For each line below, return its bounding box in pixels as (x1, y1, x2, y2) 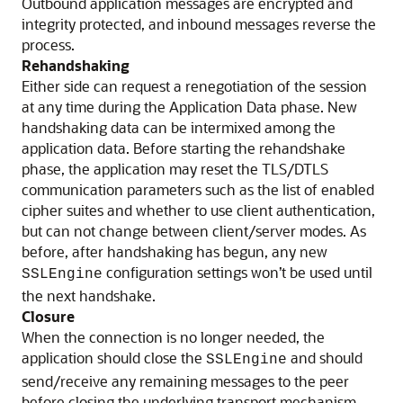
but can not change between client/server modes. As (22, 221, 366, 241)
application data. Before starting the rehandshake (22, 139, 345, 158)
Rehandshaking (22, 56, 130, 76)
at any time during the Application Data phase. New (22, 97, 357, 117)
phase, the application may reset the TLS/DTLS (22, 159, 328, 179)
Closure (22, 307, 75, 327)
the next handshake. (22, 286, 156, 306)
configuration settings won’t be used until (103, 263, 372, 282)
